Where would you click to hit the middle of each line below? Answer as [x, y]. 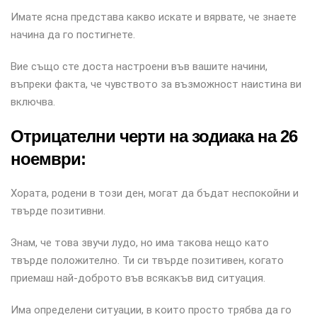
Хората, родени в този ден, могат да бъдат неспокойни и [155, 193]
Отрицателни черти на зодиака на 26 [154, 136]
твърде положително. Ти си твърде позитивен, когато [147, 260]
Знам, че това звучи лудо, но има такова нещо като [140, 243]
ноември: [48, 159]
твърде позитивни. [58, 211]
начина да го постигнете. [73, 35]
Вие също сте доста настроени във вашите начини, [139, 67]
